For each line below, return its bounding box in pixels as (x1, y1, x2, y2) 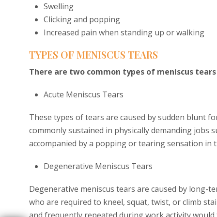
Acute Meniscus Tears (44, 89, 124, 100)
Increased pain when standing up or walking (44, 27, 204, 38)
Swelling (44, 1, 74, 12)
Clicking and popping (44, 14, 120, 25)
